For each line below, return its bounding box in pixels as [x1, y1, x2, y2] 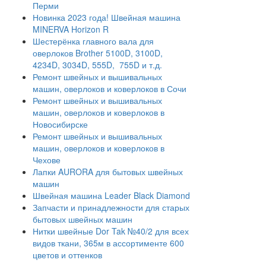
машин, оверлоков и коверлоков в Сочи [33, 83, 186, 94]
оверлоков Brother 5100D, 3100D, [33, 47, 163, 59]
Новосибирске [33, 118, 88, 130]
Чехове [33, 154, 61, 166]
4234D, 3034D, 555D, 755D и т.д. [33, 59, 162, 71]
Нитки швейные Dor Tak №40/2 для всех [33, 225, 189, 237]
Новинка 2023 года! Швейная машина [33, 11, 180, 23]
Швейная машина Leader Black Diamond [33, 189, 190, 201]
